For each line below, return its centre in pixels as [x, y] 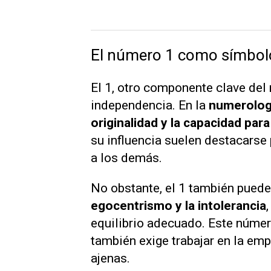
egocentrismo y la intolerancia [178, 205]
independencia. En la [150, 105]
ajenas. [110, 258]
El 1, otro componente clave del [180, 87]
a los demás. [126, 158]
